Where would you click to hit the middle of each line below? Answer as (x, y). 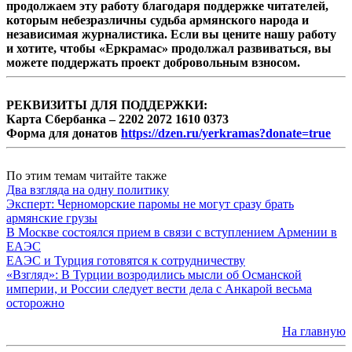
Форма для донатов (64, 134)
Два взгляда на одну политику (88, 190)
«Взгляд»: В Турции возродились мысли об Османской (154, 275)
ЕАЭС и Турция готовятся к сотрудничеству (126, 261)
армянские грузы (52, 218)
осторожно (35, 303)
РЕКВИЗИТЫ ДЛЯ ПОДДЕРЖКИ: (107, 105)
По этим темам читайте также (86, 176)
